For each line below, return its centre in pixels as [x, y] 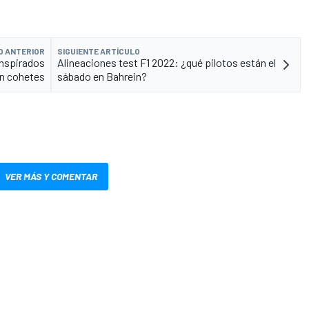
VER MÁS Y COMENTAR [51, 177]
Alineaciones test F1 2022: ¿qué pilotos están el [167, 63]
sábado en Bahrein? [102, 77]
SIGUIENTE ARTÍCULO [99, 51]
